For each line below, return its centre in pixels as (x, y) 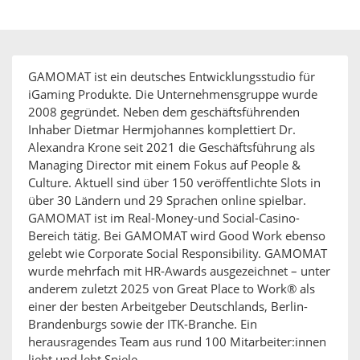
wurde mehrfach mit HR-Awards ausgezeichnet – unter (179, 272)
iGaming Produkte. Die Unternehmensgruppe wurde (173, 95)
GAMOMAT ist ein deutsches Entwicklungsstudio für (172, 77)
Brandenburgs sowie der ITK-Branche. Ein (143, 325)
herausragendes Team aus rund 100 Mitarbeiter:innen (177, 342)
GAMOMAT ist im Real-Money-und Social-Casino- (164, 219)
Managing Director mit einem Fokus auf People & (164, 166)
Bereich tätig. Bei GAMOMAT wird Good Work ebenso (177, 236)
